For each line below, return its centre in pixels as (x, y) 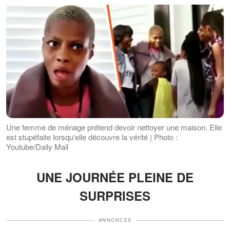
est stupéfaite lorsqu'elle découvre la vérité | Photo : (92, 137)
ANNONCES (115, 220)
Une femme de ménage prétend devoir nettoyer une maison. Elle (114, 127)
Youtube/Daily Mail (37, 147)
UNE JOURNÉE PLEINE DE (115, 177)
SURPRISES (115, 196)
